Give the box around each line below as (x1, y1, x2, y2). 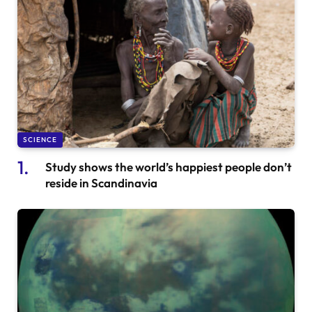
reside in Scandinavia (45, 175, 157, 190)
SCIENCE (23, 134, 57, 144)
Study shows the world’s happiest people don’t (45, 159, 292, 174)
